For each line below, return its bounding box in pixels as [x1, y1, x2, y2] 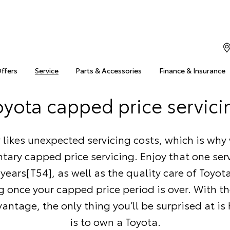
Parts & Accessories [75, 65, 142, 75]
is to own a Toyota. [69, 214, 161, 228]
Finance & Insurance [159, 65, 225, 75]
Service [34, 65, 59, 75]
